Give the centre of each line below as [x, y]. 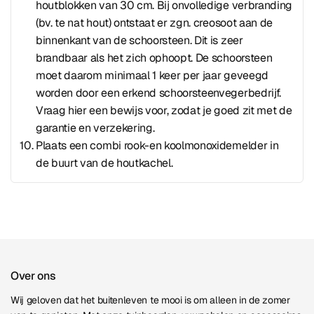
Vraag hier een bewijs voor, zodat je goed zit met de [164, 110]
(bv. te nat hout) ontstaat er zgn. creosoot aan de [154, 23]
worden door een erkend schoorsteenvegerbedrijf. [158, 93]
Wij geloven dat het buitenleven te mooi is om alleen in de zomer [150, 300]
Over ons [33, 276]
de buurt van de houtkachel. [104, 163]
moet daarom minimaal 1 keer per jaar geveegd [152, 75]
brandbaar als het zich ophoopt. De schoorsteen [154, 58]
